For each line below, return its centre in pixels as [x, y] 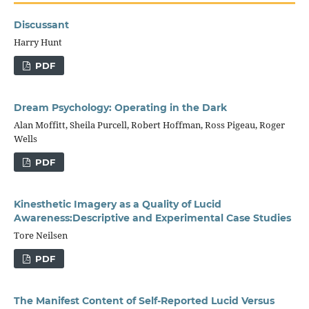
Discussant [41, 25]
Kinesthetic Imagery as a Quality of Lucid [117, 205]
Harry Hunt [38, 42]
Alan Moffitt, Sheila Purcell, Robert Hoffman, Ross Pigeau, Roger [149, 125]
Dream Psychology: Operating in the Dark [120, 108]
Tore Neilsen [40, 236]
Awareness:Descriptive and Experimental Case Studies [152, 218]
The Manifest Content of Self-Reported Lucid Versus [144, 301]
